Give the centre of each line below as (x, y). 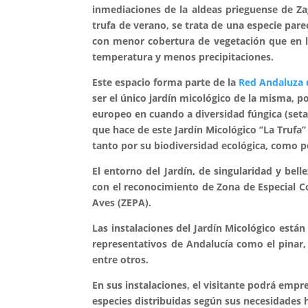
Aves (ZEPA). (122, 202)
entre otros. (121, 260)
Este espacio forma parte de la (166, 82)
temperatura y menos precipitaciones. (183, 57)
